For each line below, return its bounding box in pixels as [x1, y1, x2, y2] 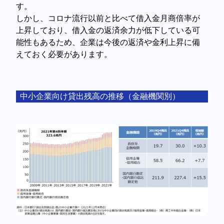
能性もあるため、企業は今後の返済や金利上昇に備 [16, 38, 200, 47]
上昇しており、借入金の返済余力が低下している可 [16, 26, 200, 35]
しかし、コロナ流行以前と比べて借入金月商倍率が [16, 14, 200, 23]
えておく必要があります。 [16, 50, 112, 59]
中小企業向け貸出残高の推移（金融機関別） [20, 92, 180, 101]
